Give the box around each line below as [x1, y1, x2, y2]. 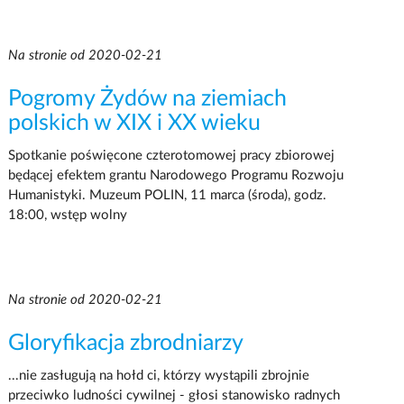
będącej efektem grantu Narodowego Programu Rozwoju [7, 168, 344, 182]
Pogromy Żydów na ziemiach [7, 87, 287, 110]
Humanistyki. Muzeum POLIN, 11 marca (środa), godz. [7, 188, 326, 202]
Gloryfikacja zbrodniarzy [7, 331, 243, 354]
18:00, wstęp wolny [7, 207, 127, 222]
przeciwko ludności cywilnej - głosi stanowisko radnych [7, 388, 340, 402]
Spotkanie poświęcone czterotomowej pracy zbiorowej [7, 148, 335, 162]
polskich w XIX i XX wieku [7, 111, 261, 134]
